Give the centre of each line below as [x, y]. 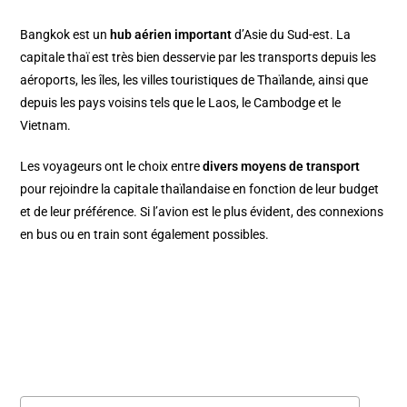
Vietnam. [46, 125]
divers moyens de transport [282, 166]
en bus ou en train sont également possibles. [145, 234]
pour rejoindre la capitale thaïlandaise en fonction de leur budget [200, 189]
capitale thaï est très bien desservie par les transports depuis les [199, 57]
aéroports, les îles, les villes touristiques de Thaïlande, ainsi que [194, 79]
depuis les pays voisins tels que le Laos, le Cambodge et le [181, 102]
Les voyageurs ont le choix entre [112, 166]
